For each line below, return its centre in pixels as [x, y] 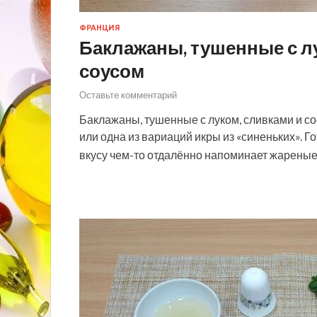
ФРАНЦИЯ [100, 28]
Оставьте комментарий [128, 94]
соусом [112, 71]
